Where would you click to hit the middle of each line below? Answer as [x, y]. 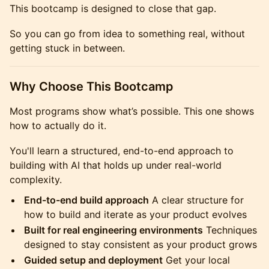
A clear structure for [196, 200]
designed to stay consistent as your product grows [141, 244]
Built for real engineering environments [113, 230]
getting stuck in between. [67, 48]
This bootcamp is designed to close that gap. [113, 8]
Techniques [230, 230]
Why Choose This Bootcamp [92, 86]
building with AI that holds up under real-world [116, 165]
